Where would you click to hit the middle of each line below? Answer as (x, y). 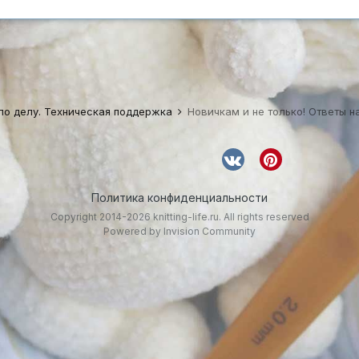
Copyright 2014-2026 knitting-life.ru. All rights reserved (179, 217)
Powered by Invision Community (179, 231)
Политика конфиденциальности (179, 198)
